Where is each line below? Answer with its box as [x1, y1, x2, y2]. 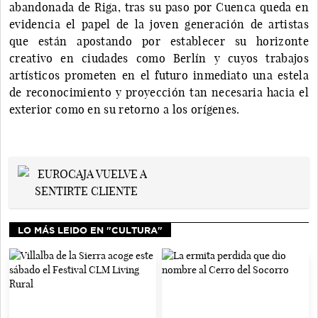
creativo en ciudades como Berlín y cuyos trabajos [9, 50, 309, 65]
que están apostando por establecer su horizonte [9, 33, 309, 48]
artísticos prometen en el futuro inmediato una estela [9, 67, 309, 82]
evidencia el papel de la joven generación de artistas [9, 16, 309, 31]
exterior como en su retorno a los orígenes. [9, 102, 243, 116]
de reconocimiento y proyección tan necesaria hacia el [9, 84, 309, 99]
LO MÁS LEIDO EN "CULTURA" [18, 224, 163, 235]
